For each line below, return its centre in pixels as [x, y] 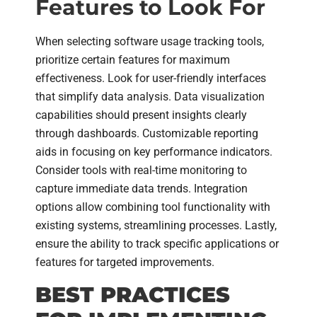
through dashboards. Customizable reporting [147, 134]
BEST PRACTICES [133, 294]
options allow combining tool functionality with [153, 207]
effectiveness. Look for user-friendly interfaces [151, 79]
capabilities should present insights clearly [141, 115]
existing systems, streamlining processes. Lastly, [156, 226]
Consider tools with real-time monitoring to [141, 171]
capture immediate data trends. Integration [142, 189]
